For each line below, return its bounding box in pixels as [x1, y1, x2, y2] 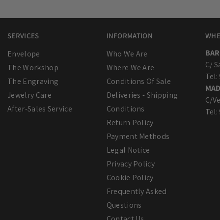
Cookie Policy [106, 172, 154, 183]
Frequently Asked [106, 186, 167, 197]
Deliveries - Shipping [106, 90, 178, 101]
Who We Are [106, 49, 148, 59]
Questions [106, 200, 142, 211]
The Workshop [7, 62, 58, 73]
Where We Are [106, 62, 155, 73]
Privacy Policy [106, 159, 155, 169]
